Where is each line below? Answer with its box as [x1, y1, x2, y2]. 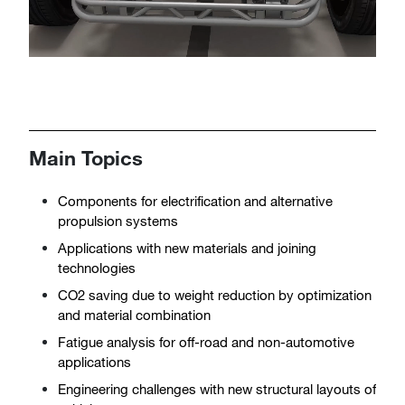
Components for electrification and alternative [58, 193, 333, 209]
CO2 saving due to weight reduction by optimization [58, 287, 372, 303]
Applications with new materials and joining [58, 240, 316, 256]
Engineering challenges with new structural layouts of [58, 381, 376, 397]
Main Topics [29, 146, 143, 170]
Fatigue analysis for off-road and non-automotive [58, 334, 354, 350]
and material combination [58, 306, 211, 323]
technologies [58, 259, 136, 276]
